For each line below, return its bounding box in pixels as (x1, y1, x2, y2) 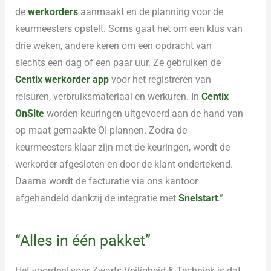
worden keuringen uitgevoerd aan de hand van (44, 107, 244, 119)
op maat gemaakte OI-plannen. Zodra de (15, 124, 188, 136)
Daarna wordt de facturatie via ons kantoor (15, 175, 198, 187)
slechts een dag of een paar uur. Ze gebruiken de (15, 56, 221, 68)
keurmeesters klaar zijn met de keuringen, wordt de (15, 141, 230, 153)
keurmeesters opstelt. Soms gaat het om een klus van (15, 22, 243, 34)
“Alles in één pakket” (15, 231, 151, 249)
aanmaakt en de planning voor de (78, 5, 224, 18)
